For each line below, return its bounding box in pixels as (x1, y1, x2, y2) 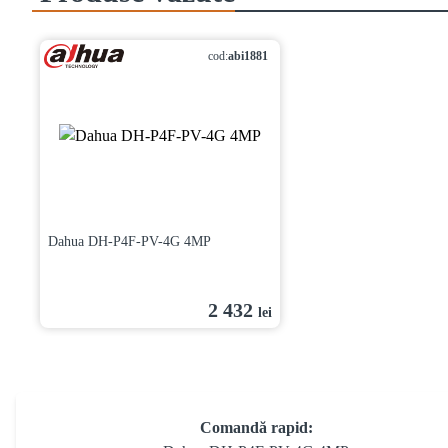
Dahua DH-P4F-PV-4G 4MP (48, 234, 211, 249)
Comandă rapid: (199, 419, 313, 436)
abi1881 (228, 49, 268, 63)
